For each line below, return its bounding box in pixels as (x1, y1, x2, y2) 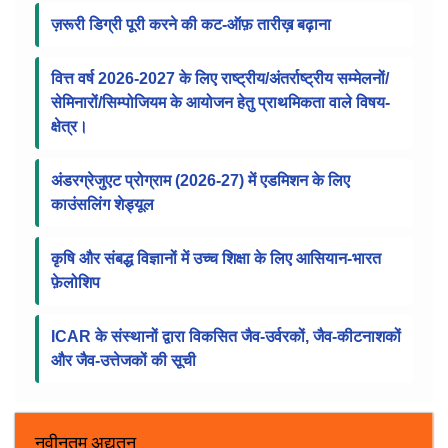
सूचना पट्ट (15, 9, 140, 53)
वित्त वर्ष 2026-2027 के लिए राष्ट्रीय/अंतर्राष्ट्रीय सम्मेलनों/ (51, 223, 389, 241)
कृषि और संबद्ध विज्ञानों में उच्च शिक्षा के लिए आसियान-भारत (51, 403, 381, 421)
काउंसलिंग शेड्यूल (51, 349, 162, 367)
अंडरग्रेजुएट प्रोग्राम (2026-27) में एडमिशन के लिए (51, 325, 350, 343)
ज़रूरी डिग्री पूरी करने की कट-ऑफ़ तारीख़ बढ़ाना (51, 169, 331, 187)
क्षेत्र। (51, 271, 88, 289)
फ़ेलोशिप (51, 427, 108, 445)
